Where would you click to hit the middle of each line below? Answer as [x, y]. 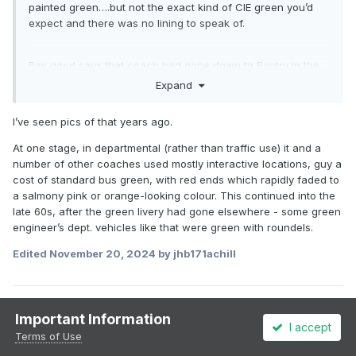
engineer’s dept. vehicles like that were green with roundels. [163, 227]
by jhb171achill [196, 253]
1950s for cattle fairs [81, 81]
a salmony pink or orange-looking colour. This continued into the [174, 195]
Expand [177, 85]
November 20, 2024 [103, 253]
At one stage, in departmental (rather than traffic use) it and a [167, 147]
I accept [308, 327]
